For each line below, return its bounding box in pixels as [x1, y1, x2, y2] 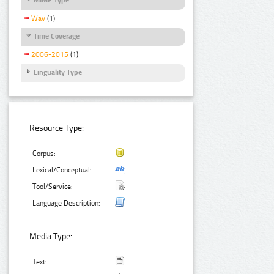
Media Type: [29, 231, 73, 242]
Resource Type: [29, 122, 84, 133]
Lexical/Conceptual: [32, 165, 92, 174]
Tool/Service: [32, 182, 73, 191]
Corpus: [32, 149, 56, 158]
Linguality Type [34, 67, 82, 76]
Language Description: [32, 198, 101, 207]
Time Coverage [34, 31, 80, 40]
